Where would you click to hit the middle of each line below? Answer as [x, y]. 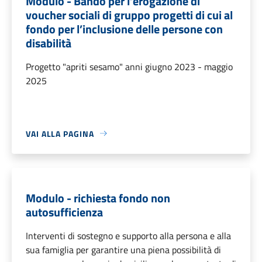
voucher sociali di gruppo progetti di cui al [129, 15]
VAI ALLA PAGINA [60, 133]
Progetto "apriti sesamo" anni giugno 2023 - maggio [129, 66]
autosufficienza [64, 212]
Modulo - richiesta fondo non [98, 198]
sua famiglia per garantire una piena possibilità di [123, 249]
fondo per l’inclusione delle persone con [124, 29]
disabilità [49, 43]
